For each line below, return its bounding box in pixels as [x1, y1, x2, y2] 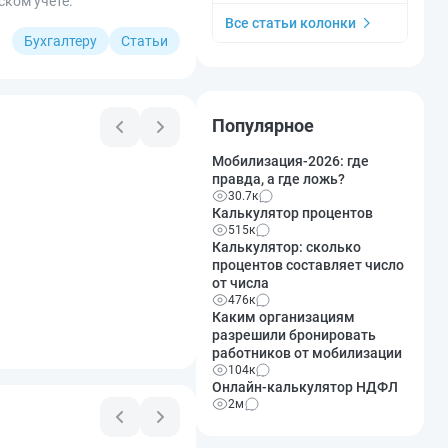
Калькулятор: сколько [212, 238, 361, 255]
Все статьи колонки [225, 14, 356, 31]
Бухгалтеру [24, 32, 97, 49]
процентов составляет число [212, 256, 404, 273]
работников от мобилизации [212, 344, 402, 361]
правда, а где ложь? [212, 170, 345, 187]
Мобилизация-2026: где [212, 152, 369, 169]
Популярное [212, 114, 314, 136]
